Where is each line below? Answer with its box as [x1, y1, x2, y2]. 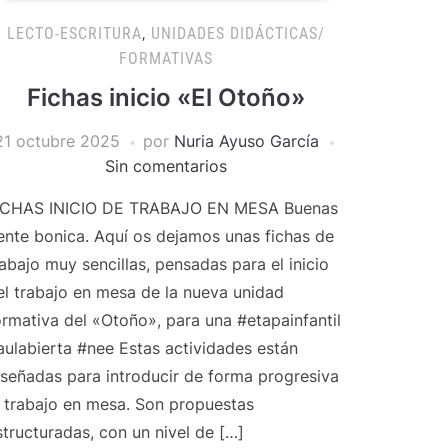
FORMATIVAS [119, 49, 213, 68]
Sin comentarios [105, 156, 227, 176]
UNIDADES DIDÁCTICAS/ [151, 24, 325, 43]
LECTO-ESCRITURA [7, 24, 142, 43]
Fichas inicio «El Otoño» [27, 83, 305, 112]
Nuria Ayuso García [173, 131, 319, 151]
